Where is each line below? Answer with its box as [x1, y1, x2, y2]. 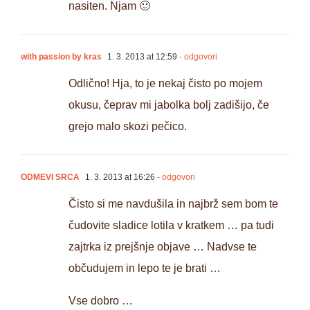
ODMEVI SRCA [21, 172, 80, 182]
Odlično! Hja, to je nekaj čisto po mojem [69, 77, 262, 89]
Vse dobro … [69, 294, 133, 307]
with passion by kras [21, 51, 102, 62]
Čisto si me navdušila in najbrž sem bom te [69, 197, 278, 210]
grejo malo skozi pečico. [69, 120, 187, 132]
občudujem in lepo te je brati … [69, 262, 221, 274]
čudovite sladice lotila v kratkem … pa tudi [69, 219, 274, 231]
